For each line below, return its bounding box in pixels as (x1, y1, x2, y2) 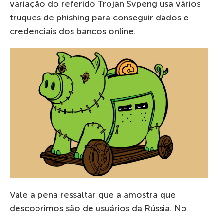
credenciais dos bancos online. (10, 26, 136, 36)
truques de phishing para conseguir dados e (10, 12, 189, 23)
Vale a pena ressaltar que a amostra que (10, 189, 176, 200)
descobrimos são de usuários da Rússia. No (10, 202, 187, 214)
